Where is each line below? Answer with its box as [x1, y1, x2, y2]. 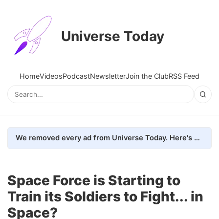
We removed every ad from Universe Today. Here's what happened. [194, 133, 200, 142]
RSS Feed [169, 72, 199, 80]
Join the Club [126, 72, 169, 80]
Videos [40, 72, 63, 80]
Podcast [63, 72, 90, 80]
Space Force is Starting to [7, 172, 180, 189]
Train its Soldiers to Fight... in [7, 188, 203, 205]
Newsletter [90, 72, 126, 80]
